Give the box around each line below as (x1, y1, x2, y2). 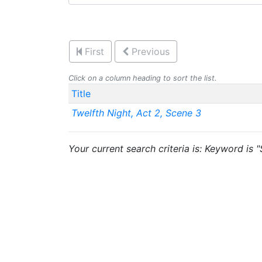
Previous (132, 46, 170, 57)
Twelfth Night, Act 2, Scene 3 (71, 107, 201, 119)
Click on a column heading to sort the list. (68, 74, 217, 82)
